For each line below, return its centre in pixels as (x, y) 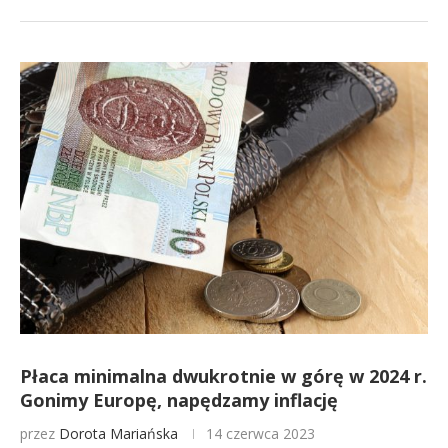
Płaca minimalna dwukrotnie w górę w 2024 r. (223, 376)
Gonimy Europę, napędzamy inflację (179, 400)
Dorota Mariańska (118, 433)
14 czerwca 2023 (260, 433)
